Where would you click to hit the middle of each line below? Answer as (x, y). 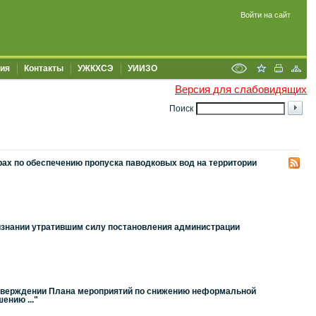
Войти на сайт (266, 15)
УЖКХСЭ (96, 68)
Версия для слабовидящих (241, 89)
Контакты (44, 68)
